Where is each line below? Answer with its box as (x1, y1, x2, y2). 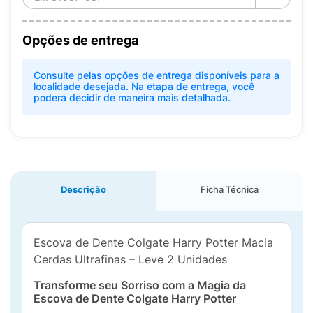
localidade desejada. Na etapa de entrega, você (34, 80, 254, 92)
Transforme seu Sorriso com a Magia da (34, 278, 246, 292)
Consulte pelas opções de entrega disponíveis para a (34, 69, 279, 81)
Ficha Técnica (201, 184, 259, 195)
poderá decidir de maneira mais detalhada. (34, 92, 231, 103)
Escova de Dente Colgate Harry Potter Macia (34, 235, 273, 249)
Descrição (61, 184, 106, 195)
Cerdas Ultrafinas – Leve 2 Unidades (34, 252, 227, 266)
